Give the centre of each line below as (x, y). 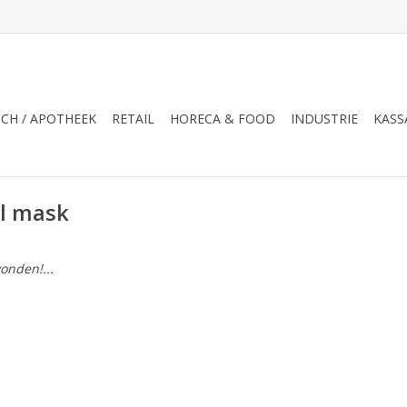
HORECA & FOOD (223, 119)
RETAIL (133, 119)
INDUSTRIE (324, 119)
